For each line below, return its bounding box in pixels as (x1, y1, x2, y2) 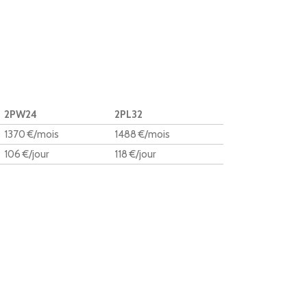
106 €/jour (4, 148, 49, 160)
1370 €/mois (4, 128, 59, 140)
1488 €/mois (114, 128, 170, 140)
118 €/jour (114, 148, 156, 160)
